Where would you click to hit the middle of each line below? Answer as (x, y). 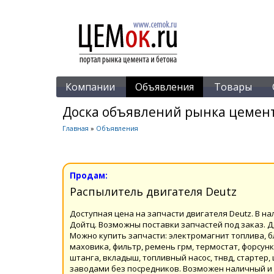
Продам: (89, 175)
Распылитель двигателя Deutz (153, 191)
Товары (233, 87)
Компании (90, 87)
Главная (76, 128)
